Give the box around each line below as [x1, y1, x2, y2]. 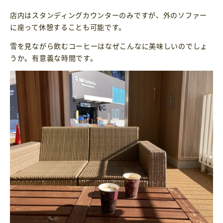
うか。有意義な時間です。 [10, 53, 98, 63]
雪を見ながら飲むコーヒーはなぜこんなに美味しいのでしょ [10, 41, 208, 51]
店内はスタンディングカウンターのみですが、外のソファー [10, 10, 207, 20]
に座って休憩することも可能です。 [10, 22, 126, 32]
